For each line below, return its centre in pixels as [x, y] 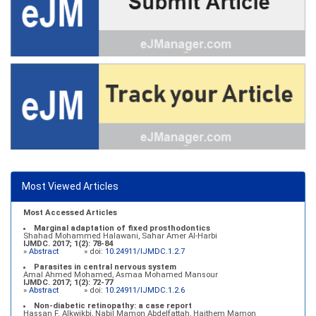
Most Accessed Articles [70, 213]
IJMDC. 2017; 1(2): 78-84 [68, 244]
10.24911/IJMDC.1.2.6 [145, 291]
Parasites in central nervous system [105, 267]
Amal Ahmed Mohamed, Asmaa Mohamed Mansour [121, 275]
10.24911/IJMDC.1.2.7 [145, 252]
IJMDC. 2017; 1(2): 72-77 [68, 283]
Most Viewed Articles [70, 187]
